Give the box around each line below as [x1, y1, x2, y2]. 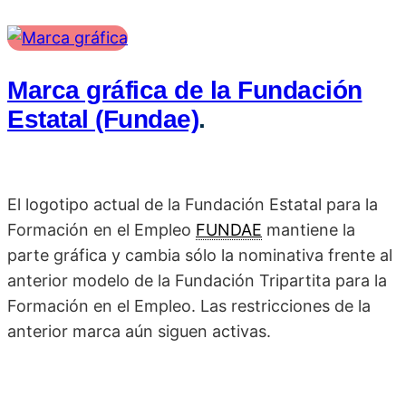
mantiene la [262, 220, 355, 240]
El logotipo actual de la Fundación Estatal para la [7, 195, 378, 215]
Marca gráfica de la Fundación [7, 76, 362, 105]
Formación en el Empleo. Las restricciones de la [7, 296, 371, 316]
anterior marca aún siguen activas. [7, 322, 271, 342]
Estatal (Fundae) [7, 105, 198, 134]
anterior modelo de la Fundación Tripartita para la [7, 271, 387, 291]
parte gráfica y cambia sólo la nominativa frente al [7, 246, 392, 266]
